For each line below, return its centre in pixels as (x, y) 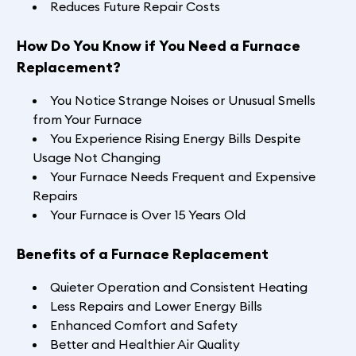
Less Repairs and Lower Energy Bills (156, 306)
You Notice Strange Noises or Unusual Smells (182, 101)
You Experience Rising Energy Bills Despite (175, 139)
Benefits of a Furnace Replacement (142, 254)
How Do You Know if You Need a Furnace (158, 46)
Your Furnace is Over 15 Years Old (147, 215)
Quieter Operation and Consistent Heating (178, 287)
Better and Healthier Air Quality (145, 344)
